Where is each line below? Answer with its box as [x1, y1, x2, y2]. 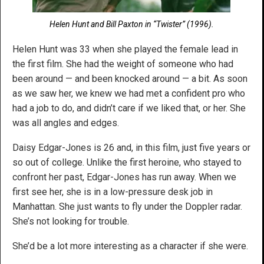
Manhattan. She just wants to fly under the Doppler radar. [12, 201, 242, 213]
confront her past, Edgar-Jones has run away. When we [12, 171, 236, 183]
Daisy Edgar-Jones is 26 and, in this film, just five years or [12, 142, 250, 154]
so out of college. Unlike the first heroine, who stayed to [12, 157, 242, 169]
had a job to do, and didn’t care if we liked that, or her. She [12, 103, 246, 114]
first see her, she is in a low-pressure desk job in [12, 186, 213, 198]
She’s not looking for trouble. [12, 216, 129, 227]
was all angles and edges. [12, 117, 119, 129]
